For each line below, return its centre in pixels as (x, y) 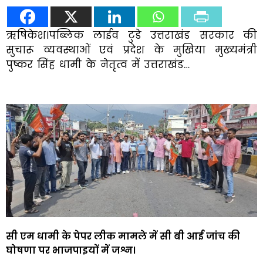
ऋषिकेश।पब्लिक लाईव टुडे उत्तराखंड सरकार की (131, 36)
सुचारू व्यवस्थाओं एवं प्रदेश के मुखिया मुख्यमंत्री (131, 50)
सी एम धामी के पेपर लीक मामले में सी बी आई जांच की (123, 236)
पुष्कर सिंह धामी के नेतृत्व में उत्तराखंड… (98, 65)
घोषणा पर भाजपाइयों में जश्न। (71, 250)
